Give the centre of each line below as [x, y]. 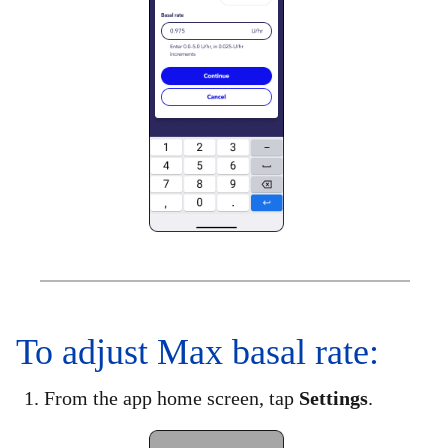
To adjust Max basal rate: [197, 351]
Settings [333, 397]
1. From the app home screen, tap [161, 397]
